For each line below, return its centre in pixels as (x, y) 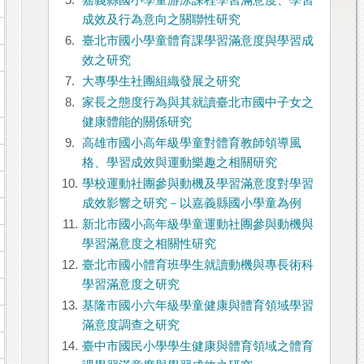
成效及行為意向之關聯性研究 (161, 20)
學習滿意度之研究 (130, 285)
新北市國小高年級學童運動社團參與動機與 (197, 225)
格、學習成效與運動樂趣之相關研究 (179, 163)
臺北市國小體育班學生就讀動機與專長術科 (197, 265)
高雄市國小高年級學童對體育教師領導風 (191, 143)
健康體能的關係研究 (136, 122)
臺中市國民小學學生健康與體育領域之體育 (197, 347)
